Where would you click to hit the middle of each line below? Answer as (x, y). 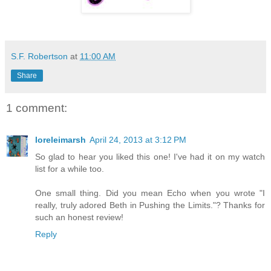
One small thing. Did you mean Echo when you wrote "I (150, 193)
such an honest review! (79, 217)
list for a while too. (70, 168)
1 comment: (37, 108)
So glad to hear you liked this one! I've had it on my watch (150, 156)
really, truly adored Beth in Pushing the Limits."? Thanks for (150, 205)
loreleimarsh (60, 139)
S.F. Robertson (39, 57)
